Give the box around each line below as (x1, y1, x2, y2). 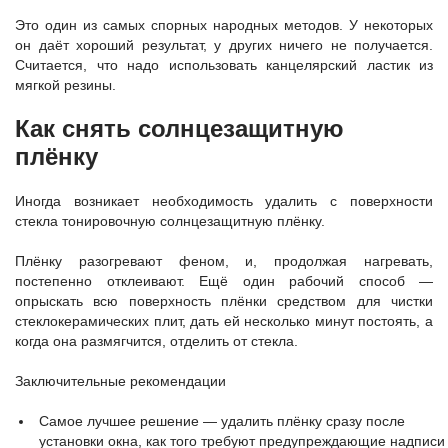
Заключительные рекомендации (15, 372, 226, 389)
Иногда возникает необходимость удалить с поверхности (15, 192, 433, 209)
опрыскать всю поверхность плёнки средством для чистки (15, 292, 433, 309)
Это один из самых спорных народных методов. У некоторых (15, 16, 433, 33)
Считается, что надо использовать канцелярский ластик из (15, 56, 433, 73)
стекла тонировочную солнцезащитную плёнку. (15, 212, 329, 229)
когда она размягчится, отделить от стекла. (15, 332, 298, 349)
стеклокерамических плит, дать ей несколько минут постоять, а (15, 312, 433, 329)
